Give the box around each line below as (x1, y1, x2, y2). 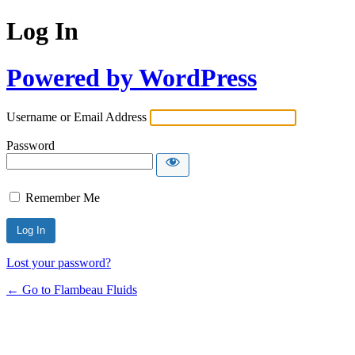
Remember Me (25, 191, 100, 205)
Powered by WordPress (6, 63, 257, 92)
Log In (6, 17, 78, 46)
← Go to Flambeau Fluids (6, 283, 137, 297)
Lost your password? (6, 256, 111, 270)
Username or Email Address (6, 110, 147, 124)
